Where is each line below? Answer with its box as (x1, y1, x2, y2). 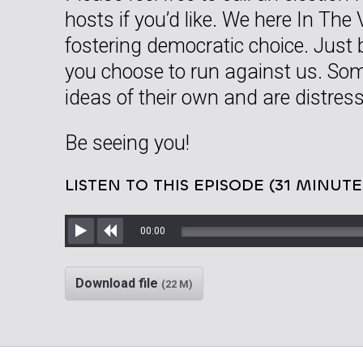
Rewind (110, 241, 152, 258)
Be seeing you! (65, 130, 190, 155)
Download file (75, 275, 161, 291)
